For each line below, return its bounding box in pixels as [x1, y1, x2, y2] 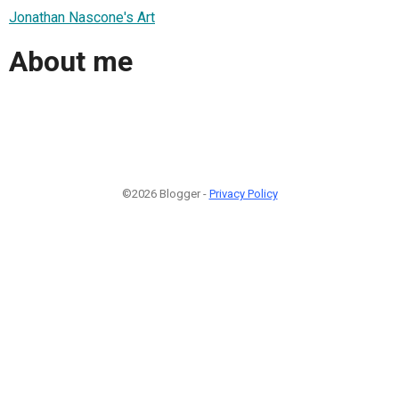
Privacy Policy [208, 186, 278, 200]
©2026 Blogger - [121, 186, 209, 200]
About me [9, 45, 133, 79]
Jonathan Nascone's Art [9, 8, 155, 26]
